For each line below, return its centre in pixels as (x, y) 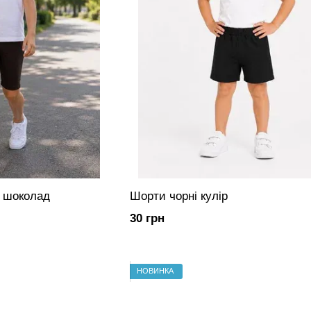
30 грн (147, 218)
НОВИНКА (155, 271)
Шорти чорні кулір (178, 196)
